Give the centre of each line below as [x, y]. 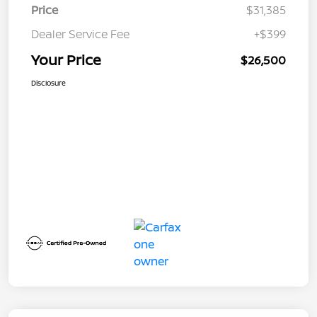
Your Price [66, 60]
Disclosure [48, 83]
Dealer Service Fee [80, 34]
